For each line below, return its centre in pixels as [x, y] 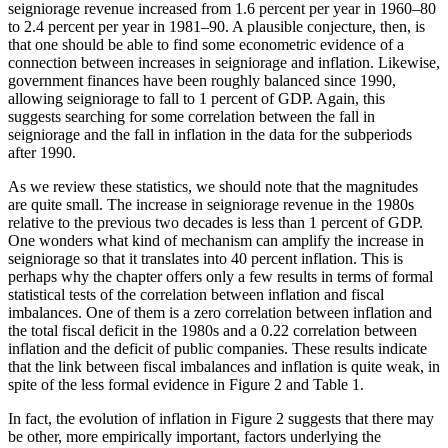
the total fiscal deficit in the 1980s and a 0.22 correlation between [212, 330]
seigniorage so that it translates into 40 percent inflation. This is [205, 258]
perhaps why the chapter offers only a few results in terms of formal [220, 276]
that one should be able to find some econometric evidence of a [206, 44]
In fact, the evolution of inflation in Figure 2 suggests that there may [221, 418]
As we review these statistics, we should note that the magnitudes [213, 186]
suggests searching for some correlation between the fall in [191, 116]
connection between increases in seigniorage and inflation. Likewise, [224, 62]
